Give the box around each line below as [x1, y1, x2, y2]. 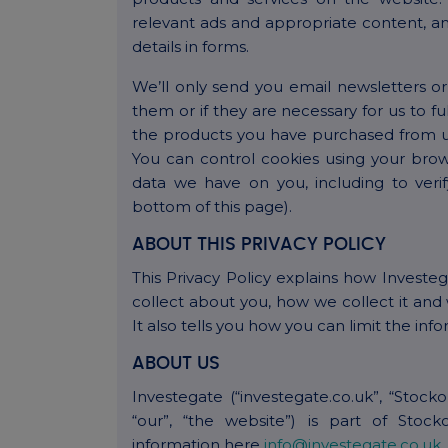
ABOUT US [132, 355, 220, 374]
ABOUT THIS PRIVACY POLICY [132, 236, 386, 255]
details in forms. [132, 37, 249, 57]
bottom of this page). [132, 197, 292, 217]
